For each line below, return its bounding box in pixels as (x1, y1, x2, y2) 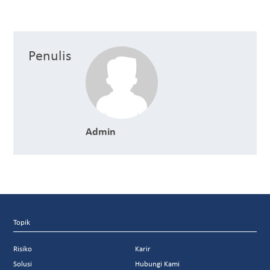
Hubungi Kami (135, 259, 180, 269)
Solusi (13, 259, 33, 269)
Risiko (13, 244, 33, 254)
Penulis (28, 46, 72, 64)
